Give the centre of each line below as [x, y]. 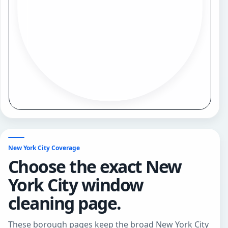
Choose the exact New [95, 166]
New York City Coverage [44, 148]
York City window [76, 184]
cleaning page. [65, 203]
